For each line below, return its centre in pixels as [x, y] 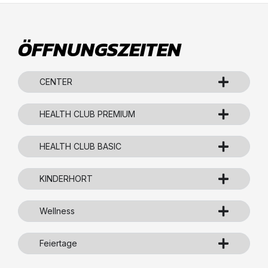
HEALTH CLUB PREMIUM [87, 114]
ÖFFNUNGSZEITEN [100, 49]
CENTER [56, 82]
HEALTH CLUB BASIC [80, 146]
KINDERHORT [66, 179]
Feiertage [58, 243]
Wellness [57, 211]
